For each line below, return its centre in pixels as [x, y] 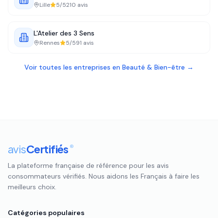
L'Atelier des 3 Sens [64, 33]
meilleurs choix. [32, 187]
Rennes [50, 43]
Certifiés [47, 149]
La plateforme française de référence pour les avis [88, 165]
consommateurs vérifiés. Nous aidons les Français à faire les [104, 176]
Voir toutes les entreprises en [73, 67]
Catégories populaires [46, 213]
